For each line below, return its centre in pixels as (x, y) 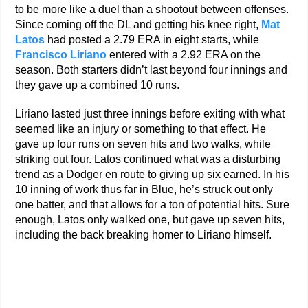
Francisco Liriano (61, 55)
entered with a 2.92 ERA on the (184, 55)
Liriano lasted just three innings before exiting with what (150, 114)
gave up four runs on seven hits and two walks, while (143, 144)
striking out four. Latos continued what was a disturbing (148, 159)
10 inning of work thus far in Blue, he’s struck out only (144, 189)
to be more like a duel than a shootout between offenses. (152, 9)
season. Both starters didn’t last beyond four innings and (152, 70)
